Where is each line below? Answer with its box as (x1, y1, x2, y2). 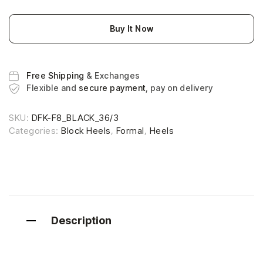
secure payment (78, 83, 146, 93)
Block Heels (61, 125, 111, 137)
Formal (116, 125, 144, 137)
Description (51, 214, 112, 227)
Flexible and (26, 83, 79, 93)
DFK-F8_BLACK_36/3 (31, 112, 119, 124)
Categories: (9, 125, 61, 137)
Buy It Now (109, 23, 154, 33)
